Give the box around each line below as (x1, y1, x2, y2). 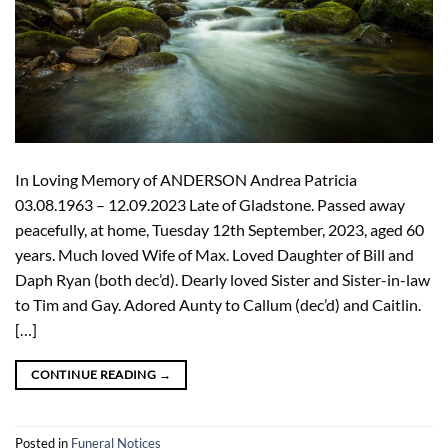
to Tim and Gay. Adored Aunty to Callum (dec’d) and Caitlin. (15, 294, 421, 314)
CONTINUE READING (31, 366, 159, 382)
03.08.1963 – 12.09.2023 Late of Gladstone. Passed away (15, 194, 405, 214)
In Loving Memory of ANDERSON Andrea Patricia (15, 169, 357, 189)
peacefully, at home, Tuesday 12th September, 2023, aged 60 (15, 219, 424, 239)
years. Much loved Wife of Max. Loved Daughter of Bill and (15, 244, 414, 264)
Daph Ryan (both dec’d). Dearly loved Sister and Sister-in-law (15, 269, 430, 289)
